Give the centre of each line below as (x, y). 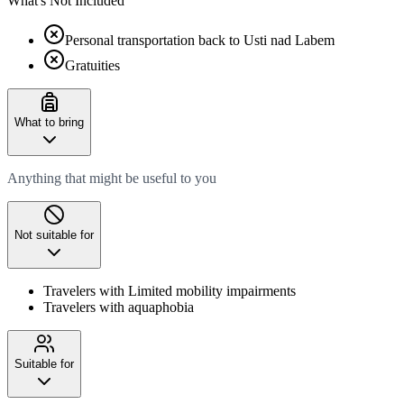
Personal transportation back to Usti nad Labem (200, 40)
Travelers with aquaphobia (119, 307)
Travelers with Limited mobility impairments (170, 290)
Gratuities (92, 65)
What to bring (49, 122)
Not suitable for (54, 234)
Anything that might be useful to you (112, 178)
